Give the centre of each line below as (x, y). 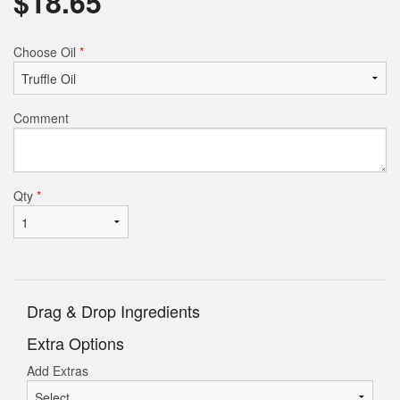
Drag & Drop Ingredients (113, 311)
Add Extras (58, 371)
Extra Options (75, 343)
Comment (41, 117)
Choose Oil (46, 51)
